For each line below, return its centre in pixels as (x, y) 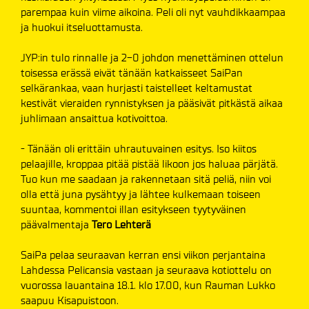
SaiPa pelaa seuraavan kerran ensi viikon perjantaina (143, 255)
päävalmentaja (56, 225)
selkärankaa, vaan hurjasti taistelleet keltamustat (137, 88)
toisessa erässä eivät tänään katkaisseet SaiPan (132, 73)
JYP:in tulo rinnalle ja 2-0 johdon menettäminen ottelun (152, 58)
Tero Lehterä (121, 225)
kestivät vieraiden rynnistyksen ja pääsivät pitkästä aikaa (152, 103)
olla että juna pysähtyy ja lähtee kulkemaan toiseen (141, 195)
